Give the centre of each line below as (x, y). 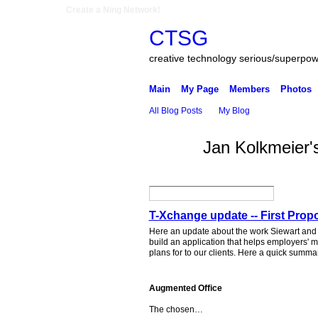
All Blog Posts (175, 111)
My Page (199, 89)
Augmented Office (185, 288)
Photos (296, 89)
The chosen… (176, 309)
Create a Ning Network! (113, 10)
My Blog (234, 111)
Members (249, 89)
